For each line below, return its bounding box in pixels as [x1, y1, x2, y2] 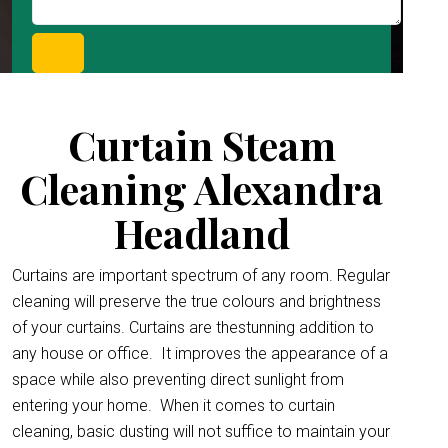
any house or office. [12, 344, 157, 363]
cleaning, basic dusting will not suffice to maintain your [12, 422, 390, 441]
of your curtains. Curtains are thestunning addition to [12, 318, 374, 337]
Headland [113, 206, 290, 259]
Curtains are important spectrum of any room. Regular [12, 266, 390, 285]
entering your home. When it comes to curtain [12, 396, 335, 415]
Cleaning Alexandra [20, 162, 384, 215]
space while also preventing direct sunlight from [12, 370, 344, 389]
